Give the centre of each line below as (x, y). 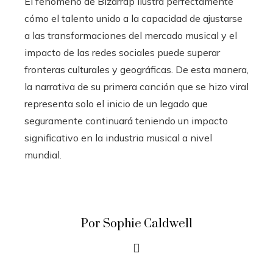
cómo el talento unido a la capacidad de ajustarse (133, 19)
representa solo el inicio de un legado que (116, 104)
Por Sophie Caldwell (136, 224)
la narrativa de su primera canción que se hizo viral (136, 87)
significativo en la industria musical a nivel (118, 138)
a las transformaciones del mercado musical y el (131, 36)
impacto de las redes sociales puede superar (122, 53)
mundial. (43, 155)
